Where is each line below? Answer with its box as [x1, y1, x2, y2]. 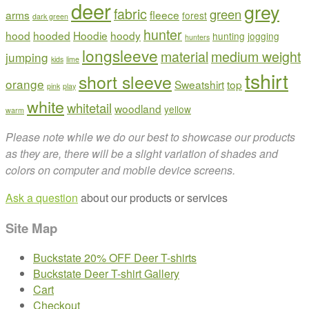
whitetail [67, 98, 112, 117]
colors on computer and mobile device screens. [6, 161, 235, 178]
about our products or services [78, 189, 228, 206]
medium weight [211, 46, 301, 66]
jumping [6, 48, 48, 66]
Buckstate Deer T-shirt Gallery [33, 266, 179, 282]
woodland [114, 100, 161, 116]
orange [6, 74, 44, 92]
